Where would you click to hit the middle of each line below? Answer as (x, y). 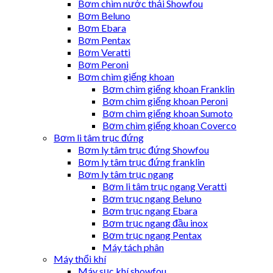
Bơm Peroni (103, 65)
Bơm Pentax (104, 40)
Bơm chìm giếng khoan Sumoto (168, 113)
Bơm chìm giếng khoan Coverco (169, 126)
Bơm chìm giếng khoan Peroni (165, 101)
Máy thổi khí (80, 259)
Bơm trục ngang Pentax (152, 235)
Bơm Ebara (102, 28)
